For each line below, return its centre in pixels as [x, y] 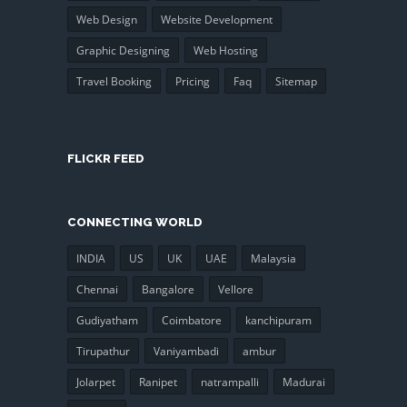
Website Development [217, 20]
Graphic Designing [123, 50]
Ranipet [158, 382]
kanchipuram [278, 320]
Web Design [107, 20]
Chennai [97, 289]
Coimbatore [192, 320]
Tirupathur [103, 351]
